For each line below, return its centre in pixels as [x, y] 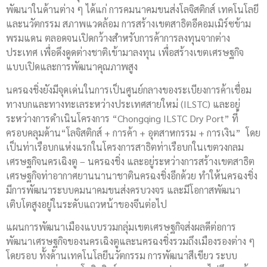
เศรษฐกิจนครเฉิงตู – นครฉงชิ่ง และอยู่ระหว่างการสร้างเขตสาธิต [130, 161]
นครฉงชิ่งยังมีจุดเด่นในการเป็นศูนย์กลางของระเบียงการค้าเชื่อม [129, 89]
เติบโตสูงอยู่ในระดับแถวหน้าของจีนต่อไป [86, 204]
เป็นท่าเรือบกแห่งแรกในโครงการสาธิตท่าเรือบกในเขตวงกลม [125, 147]
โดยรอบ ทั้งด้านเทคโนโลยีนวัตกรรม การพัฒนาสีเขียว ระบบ [122, 256]
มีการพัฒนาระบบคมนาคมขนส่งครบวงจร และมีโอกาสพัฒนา [123, 190]
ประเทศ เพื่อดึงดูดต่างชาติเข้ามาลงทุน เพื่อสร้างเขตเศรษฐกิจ [125, 52]
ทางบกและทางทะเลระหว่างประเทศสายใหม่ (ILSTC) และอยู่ [123, 104]
